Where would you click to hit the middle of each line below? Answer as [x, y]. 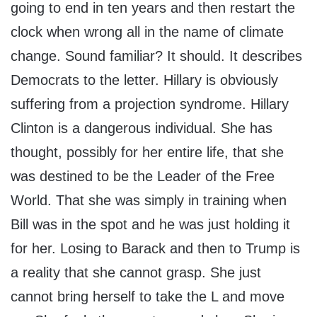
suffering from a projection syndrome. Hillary [150, 104]
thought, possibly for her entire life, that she [147, 152]
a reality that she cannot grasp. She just [136, 272]
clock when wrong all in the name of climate [147, 31]
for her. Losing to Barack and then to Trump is [155, 248]
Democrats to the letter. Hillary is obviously [144, 80]
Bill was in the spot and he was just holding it [150, 224]
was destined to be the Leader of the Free [143, 176]
